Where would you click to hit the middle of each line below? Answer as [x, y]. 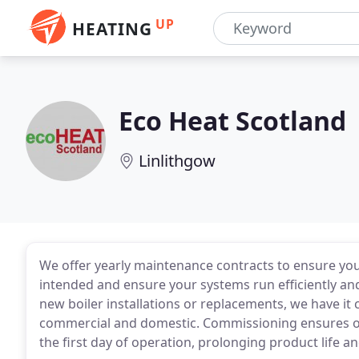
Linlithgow [177, 161]
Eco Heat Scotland [232, 121]
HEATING [112, 29]
